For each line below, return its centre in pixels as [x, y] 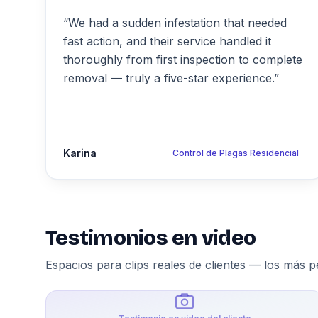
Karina [80, 153]
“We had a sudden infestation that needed [175, 23]
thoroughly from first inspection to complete [183, 60]
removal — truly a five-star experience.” [171, 78]
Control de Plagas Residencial [236, 153]
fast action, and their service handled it [167, 41]
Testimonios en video [150, 238]
